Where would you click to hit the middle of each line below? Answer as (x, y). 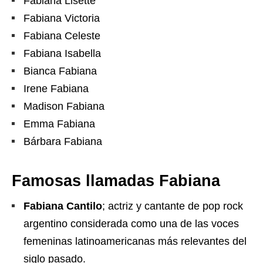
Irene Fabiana (56, 89)
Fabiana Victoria (62, 18)
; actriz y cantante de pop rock (173, 206)
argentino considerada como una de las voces (131, 224)
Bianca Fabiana (60, 71)
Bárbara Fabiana (63, 141)
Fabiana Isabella (62, 53)
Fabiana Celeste (62, 36)
